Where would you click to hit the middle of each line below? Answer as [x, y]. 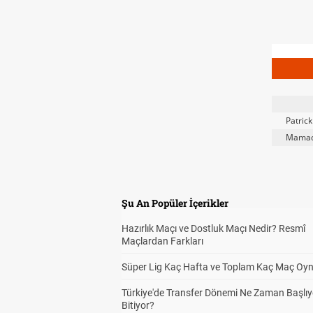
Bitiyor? [138, 305]
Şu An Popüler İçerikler [175, 203]
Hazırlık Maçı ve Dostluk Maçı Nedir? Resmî [213, 228]
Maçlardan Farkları [162, 241]
